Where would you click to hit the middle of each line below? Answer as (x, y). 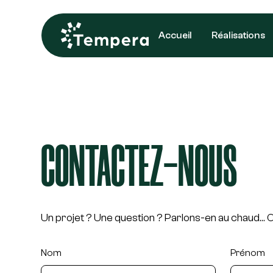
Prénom (248, 253)
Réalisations (239, 35)
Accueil (175, 35)
